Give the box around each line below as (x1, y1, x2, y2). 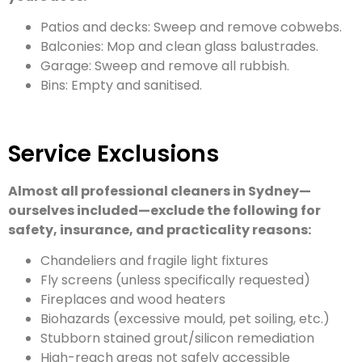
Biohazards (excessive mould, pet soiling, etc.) (40, 309, 330, 328)
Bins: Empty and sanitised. (40, 76, 202, 95)
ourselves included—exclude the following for (8, 200, 321, 220)
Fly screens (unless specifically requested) (40, 270, 310, 289)
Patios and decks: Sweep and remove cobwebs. (40, 18, 342, 37)
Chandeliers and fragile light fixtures (40, 250, 268, 270)
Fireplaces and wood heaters (40, 289, 225, 309)
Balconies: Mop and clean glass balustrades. (40, 37, 318, 57)
